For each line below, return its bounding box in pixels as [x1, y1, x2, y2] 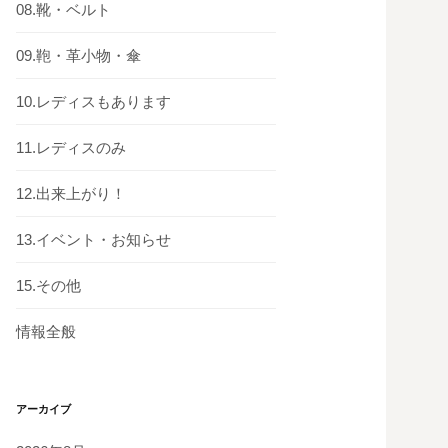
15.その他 [16, 277, 81, 294]
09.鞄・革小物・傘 [16, 47, 141, 64]
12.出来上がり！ [16, 185, 126, 202]
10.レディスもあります [16, 93, 171, 110]
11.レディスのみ [16, 139, 126, 156]
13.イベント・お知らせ [16, 231, 171, 248]
